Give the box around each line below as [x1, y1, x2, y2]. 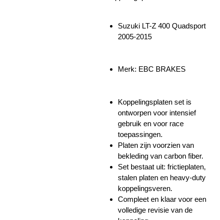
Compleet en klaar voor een [118, 194, 206, 203]
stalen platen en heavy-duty [118, 173, 206, 182]
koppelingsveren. [118, 184, 172, 192]
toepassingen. [118, 130, 163, 138]
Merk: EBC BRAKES [118, 65, 186, 74]
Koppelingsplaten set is [118, 97, 192, 106]
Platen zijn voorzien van [118, 140, 194, 149]
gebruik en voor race [118, 119, 184, 128]
